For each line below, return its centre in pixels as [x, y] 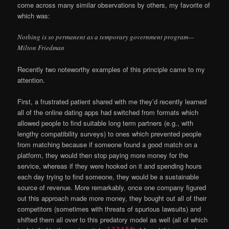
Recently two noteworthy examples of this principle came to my [111, 70]
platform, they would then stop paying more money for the [103, 155]
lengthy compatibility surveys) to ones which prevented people [110, 134]
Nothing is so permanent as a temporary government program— [106, 37]
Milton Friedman [41, 47]
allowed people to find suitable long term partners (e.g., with [106, 123]
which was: [34, 15]
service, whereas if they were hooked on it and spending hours [110, 166]
